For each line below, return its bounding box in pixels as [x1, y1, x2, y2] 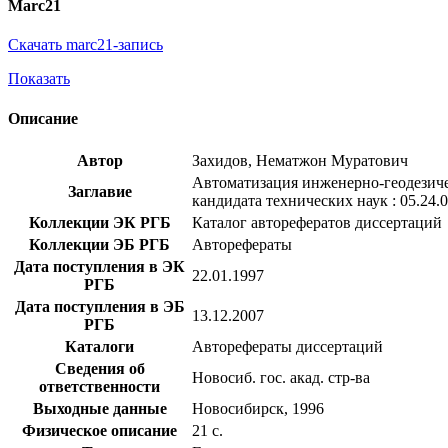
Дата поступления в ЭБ [14, 297, 185, 315]
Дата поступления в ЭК [14, 257, 185, 275]
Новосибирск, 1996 [192, 399, 324, 417]
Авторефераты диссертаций [192, 337, 383, 355]
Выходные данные [32, 399, 167, 417]
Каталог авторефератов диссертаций [192, 213, 442, 231]
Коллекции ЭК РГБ [28, 213, 171, 231]
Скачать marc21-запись [8, 36, 163, 54]
